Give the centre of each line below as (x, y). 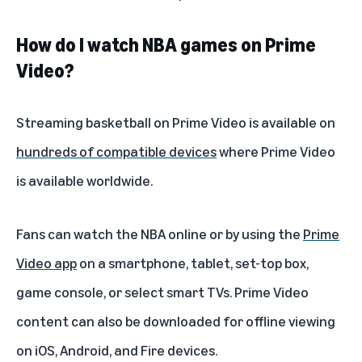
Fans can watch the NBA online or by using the (160, 233)
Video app (46, 262)
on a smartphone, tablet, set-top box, (193, 262)
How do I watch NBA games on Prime (166, 44)
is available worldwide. (84, 180)
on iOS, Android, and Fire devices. (117, 349)
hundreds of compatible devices (116, 151)
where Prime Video (276, 151)
